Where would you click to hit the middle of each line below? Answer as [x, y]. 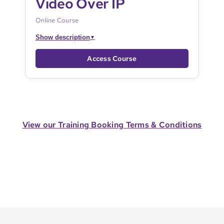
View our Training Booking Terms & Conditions [112, 124]
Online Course [57, 20]
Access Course [112, 58]
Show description [62, 37]
